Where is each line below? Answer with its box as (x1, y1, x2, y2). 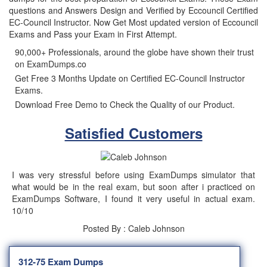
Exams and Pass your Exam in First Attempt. (9, 28, 177, 40)
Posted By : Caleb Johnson (82, 222, 185, 235)
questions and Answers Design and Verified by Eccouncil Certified (9, 4, 258, 16)
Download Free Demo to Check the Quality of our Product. (15, 98, 235, 110)
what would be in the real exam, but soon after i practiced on (12, 181, 255, 193)
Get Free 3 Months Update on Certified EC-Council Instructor (15, 72, 245, 84)
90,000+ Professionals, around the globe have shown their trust (15, 46, 254, 58)
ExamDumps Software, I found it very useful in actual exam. (12, 193, 255, 205)
